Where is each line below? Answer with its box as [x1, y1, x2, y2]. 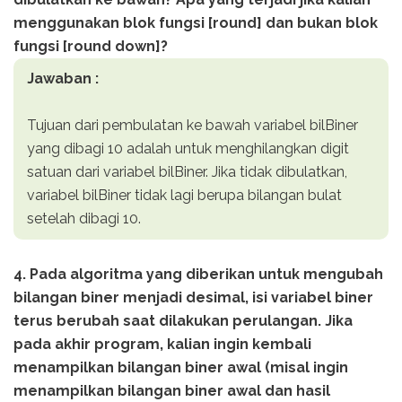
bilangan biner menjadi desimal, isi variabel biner [13, 288, 373, 306]
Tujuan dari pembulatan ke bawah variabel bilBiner [27, 116, 358, 134]
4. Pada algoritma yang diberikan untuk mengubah [13, 265, 383, 283]
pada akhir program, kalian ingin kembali [13, 335, 311, 353]
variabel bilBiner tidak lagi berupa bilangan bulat [27, 186, 342, 204]
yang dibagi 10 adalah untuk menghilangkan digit [27, 139, 349, 157]
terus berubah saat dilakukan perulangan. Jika [13, 311, 353, 329]
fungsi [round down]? [13, 37, 171, 55]
